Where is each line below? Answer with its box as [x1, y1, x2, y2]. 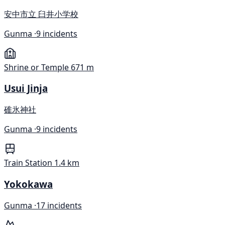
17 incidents [36, 199, 82, 211]
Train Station [4, 157, 52, 169]
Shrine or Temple [4, 61, 69, 73]
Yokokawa [4, 177, 53, 190]
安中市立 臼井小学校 [4, 8, 78, 20]
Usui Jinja [4, 82, 48, 95]
